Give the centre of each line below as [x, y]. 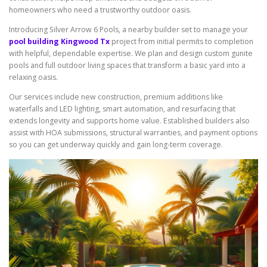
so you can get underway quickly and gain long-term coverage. [116, 145]
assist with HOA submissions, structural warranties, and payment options [133, 133]
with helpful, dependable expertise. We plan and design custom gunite [131, 54]
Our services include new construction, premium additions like [116, 97]
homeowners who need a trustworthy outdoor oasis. [100, 10]
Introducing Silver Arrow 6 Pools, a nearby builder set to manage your [128, 30]
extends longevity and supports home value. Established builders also [129, 121]
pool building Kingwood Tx [59, 42]
